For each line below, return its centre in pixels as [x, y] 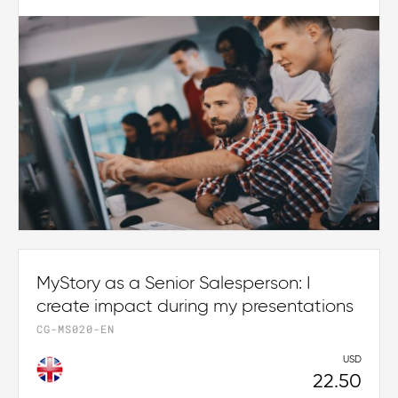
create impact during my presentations [195, 306]
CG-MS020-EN [76, 328]
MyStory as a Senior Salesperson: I [174, 283]
